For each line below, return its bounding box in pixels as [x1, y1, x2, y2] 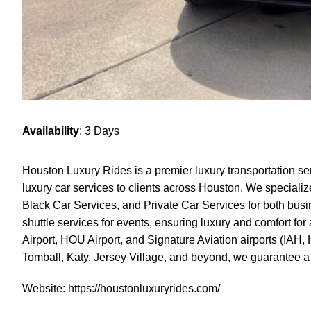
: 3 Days [79, 124, 119, 137]
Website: [22, 282, 68, 294]
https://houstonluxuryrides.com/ [68, 282, 220, 294]
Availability [22, 124, 79, 137]
